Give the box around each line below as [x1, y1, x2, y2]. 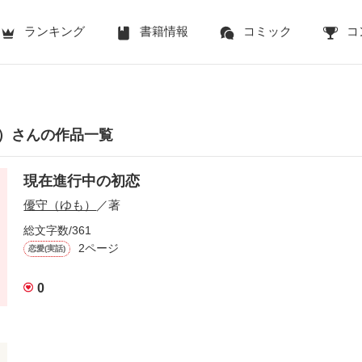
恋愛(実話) [28, 243, 66, 253]
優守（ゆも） [23, 197, 97, 212]
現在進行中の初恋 [23, 172, 141, 189]
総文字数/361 [23, 223, 92, 237]
